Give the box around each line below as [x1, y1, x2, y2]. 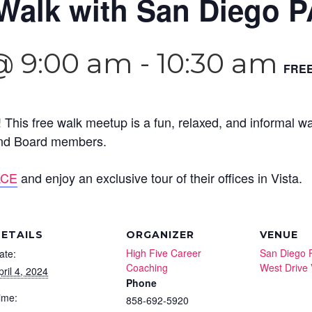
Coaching [126, 260, 168, 274]
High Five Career [126, 246, 201, 260]
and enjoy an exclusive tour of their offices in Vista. [17, 169, 302, 187]
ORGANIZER [126, 228, 194, 241]
